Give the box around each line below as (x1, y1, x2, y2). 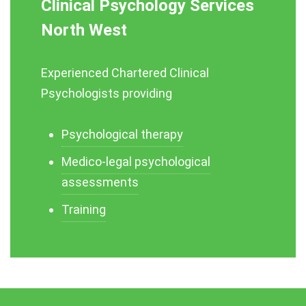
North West (41, 20, 127, 40)
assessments (61, 175, 139, 189)
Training (61, 202, 106, 217)
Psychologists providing (41, 86, 172, 100)
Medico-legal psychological (61, 154, 210, 169)
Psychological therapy (61, 127, 183, 141)
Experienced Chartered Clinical (41, 66, 209, 80)
